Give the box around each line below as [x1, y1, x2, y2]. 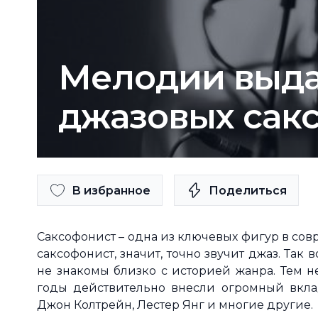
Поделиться [209, 183, 287, 197]
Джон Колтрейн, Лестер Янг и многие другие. [37, 298, 316, 312]
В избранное [72, 183, 150, 197]
